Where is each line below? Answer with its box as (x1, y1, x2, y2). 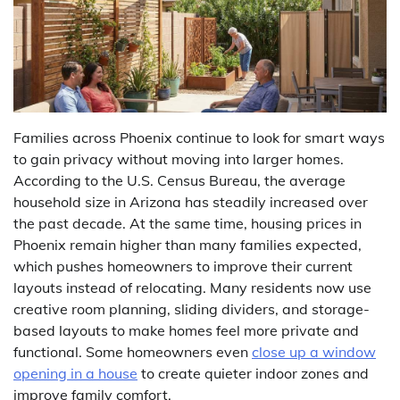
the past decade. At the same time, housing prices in (13, 214, 362, 233)
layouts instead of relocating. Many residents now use (13, 279, 371, 297)
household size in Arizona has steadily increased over (13, 193, 368, 212)
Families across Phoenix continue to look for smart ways (13, 129, 385, 147)
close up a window (252, 343, 376, 362)
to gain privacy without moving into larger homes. (13, 150, 344, 169)
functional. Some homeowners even (13, 343, 252, 362)
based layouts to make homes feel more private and (13, 321, 359, 340)
